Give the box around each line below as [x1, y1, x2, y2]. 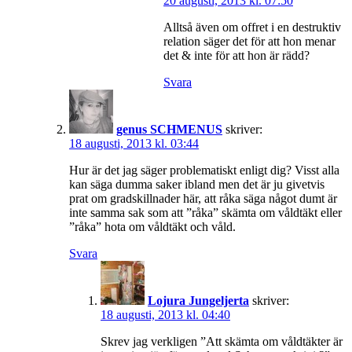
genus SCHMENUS [116, 122, 222, 136]
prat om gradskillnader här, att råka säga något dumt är [69, 191, 337, 205]
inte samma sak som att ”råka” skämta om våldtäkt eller [69, 205, 342, 219]
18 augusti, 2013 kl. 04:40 [101, 307, 230, 321]
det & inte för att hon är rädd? [163, 48, 310, 62]
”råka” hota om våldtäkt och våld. [69, 219, 236, 233]
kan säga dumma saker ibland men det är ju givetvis [69, 177, 324, 191]
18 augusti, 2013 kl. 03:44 [69, 136, 199, 150]
